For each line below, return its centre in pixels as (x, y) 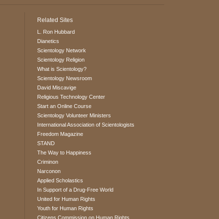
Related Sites (55, 20)
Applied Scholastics (60, 181)
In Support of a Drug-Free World (75, 190)
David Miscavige (56, 88)
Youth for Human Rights (65, 208)
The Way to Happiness (64, 153)
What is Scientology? (62, 69)
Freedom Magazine (60, 134)
